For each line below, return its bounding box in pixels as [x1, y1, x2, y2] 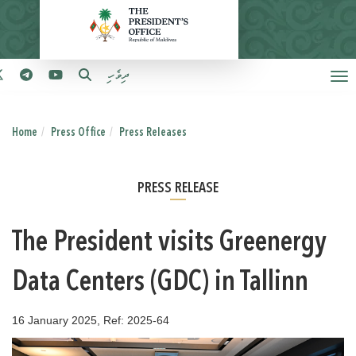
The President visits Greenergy [12, 230, 327, 257]
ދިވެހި [106, 68, 129, 83]
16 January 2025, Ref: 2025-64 [12, 314, 169, 327]
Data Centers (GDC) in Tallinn [12, 269, 308, 297]
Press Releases [119, 127, 187, 138]
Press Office [51, 127, 106, 138]
